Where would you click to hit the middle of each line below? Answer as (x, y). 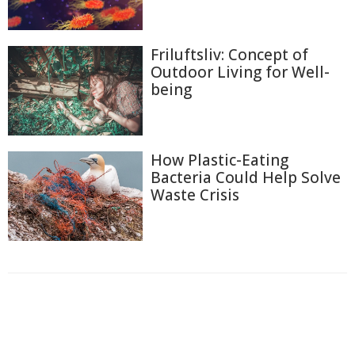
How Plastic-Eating (219, 160)
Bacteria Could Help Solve (246, 177)
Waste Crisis (195, 195)
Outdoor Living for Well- (240, 72)
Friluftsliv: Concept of (229, 54)
